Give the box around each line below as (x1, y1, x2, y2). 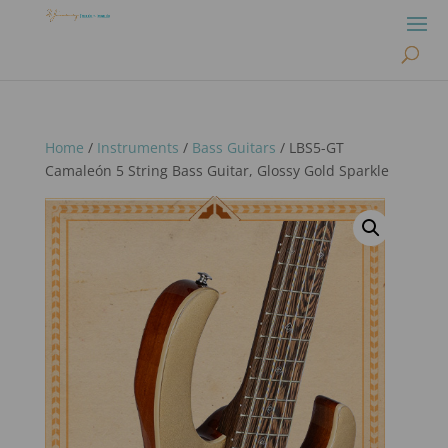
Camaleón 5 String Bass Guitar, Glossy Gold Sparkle (44, 161, 389, 180)
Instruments (96, 138, 179, 157)
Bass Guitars (191, 138, 276, 157)
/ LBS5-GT (275, 138, 344, 157)
